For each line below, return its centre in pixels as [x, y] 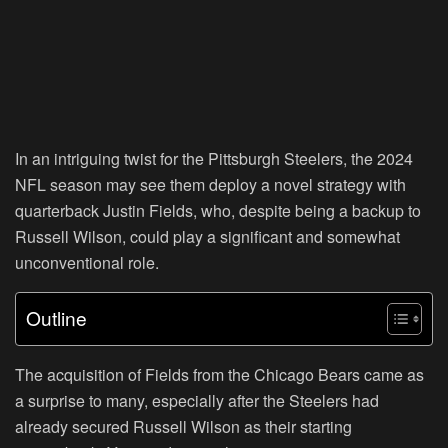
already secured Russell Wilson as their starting [183, 426]
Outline [56, 318]
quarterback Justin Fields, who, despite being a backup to [218, 210]
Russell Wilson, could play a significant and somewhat [207, 236]
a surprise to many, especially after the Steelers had [197, 400]
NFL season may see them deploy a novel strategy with [210, 184]
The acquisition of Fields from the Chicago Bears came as [219, 374]
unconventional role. [87, 262]
